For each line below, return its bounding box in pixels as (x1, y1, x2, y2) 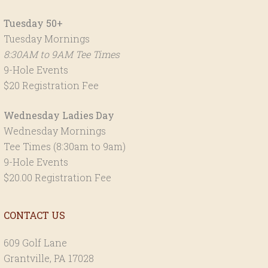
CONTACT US (4, 208, 65, 221)
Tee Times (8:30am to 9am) (4, 139, 126, 153)
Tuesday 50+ (4, 16, 63, 29)
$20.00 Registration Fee (4, 170, 111, 184)
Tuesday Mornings (4, 32, 90, 45)
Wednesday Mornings (4, 124, 106, 137)
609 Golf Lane (4, 236, 67, 249)
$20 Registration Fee (4, 78, 99, 92)
